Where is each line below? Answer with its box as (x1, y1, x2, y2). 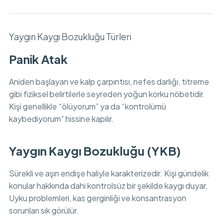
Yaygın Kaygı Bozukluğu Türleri (8, 31, 131, 42)
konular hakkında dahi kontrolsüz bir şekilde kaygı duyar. (8, 180, 208, 191)
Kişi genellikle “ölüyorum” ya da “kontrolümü (8, 101, 166, 111)
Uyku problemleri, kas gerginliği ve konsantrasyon (8, 193, 186, 203)
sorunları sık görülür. (8, 205, 79, 216)
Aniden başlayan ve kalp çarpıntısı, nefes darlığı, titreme (8, 76, 209, 87)
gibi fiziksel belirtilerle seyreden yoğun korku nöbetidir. (8, 89, 205, 99)
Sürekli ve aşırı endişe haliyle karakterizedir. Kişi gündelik (8, 168, 209, 178)
